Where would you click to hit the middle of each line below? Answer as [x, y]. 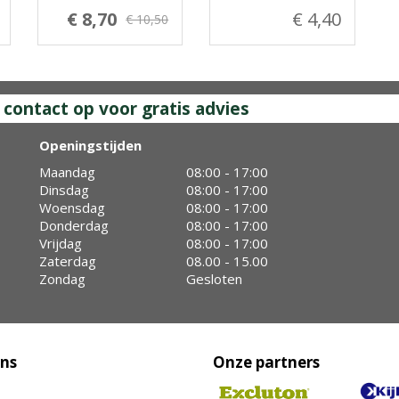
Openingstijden [90, 145]
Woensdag [72, 208]
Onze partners [266, 362]
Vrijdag [61, 243]
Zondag [62, 279]
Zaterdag [68, 261]
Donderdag [74, 225]
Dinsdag [64, 190]
